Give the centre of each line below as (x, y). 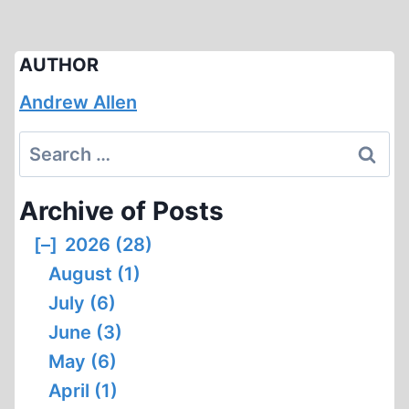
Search (49, 145)
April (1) (83, 391)
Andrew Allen (78, 102)
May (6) (83, 362)
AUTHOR (59, 65)
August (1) (94, 274)
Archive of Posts (121, 211)
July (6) (82, 303)
